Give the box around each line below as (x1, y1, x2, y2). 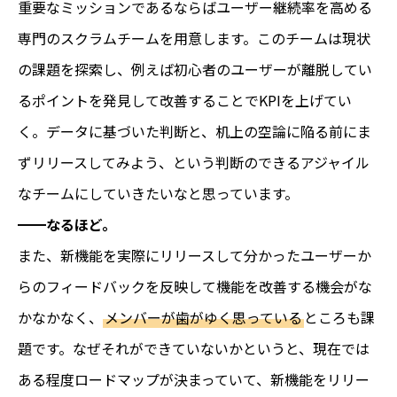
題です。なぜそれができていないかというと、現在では (18, 337, 370, 359)
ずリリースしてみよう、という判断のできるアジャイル (18, 151, 370, 173)
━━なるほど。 (18, 213, 116, 235)
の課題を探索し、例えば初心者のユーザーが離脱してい (18, 58, 372, 80)
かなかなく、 (18, 306, 103, 328)
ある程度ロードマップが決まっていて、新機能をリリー (18, 368, 370, 390)
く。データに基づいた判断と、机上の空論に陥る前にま (18, 120, 371, 142)
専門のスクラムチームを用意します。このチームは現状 (18, 27, 370, 49)
